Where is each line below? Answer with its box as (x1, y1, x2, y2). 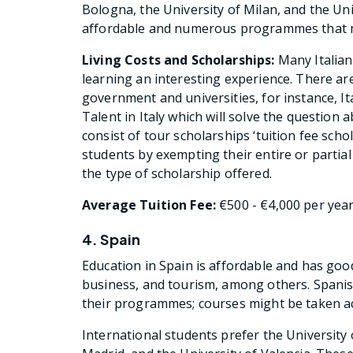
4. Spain (82, 230, 141, 249)
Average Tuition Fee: (82, 196, 217, 214)
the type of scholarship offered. (82, 165, 272, 183)
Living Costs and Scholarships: (82, 51, 275, 69)
